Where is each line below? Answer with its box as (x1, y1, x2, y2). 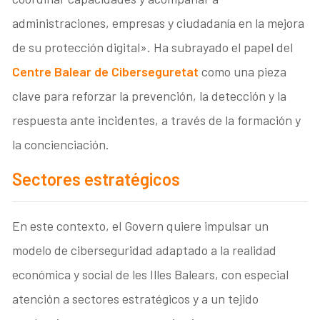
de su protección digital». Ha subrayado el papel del (12, 39, 294, 55)
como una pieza (199, 63, 287, 79)
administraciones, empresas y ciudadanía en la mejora (12, 14, 305, 31)
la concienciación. (12, 136, 110, 152)
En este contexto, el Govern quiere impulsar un (12, 217, 269, 234)
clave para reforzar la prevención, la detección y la (12, 87, 287, 104)
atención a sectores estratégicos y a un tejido (12, 290, 259, 306)
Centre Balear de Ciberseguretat (12, 63, 199, 79)
